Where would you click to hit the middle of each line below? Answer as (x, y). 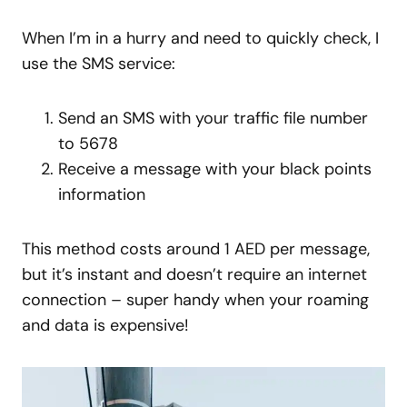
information (102, 194)
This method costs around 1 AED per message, (196, 248)
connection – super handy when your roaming (195, 299)
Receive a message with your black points (215, 169)
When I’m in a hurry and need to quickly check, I (200, 38)
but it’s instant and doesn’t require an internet (194, 274)
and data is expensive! (105, 325)
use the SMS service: (99, 63)
